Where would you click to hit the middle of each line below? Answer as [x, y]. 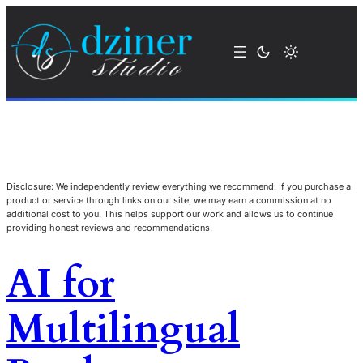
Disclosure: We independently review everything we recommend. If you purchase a [179, 186]
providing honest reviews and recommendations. [109, 227]
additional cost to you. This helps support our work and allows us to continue [170, 214]
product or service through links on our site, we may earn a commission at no [169, 200]
